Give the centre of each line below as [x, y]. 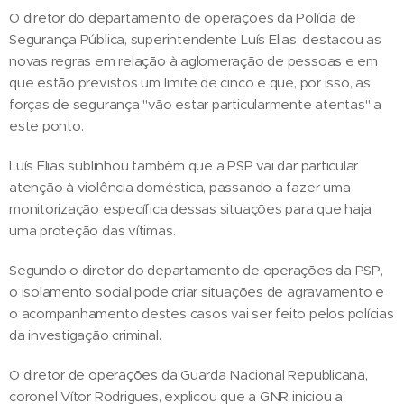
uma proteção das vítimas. [92, 231]
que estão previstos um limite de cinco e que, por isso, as [190, 83]
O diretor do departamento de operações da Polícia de [183, 18]
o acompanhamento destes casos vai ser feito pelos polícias [202, 314]
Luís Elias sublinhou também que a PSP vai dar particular [184, 166]
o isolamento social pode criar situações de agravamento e [197, 292]
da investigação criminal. [85, 335]
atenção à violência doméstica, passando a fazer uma [180, 188]
